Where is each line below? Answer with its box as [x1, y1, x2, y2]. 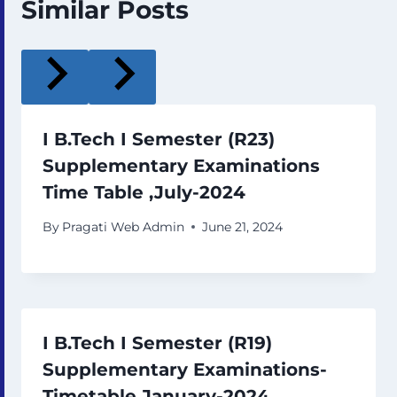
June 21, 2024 [202, 219, 284, 234]
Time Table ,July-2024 [43, 181, 245, 203]
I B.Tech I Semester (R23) [43, 128, 275, 150]
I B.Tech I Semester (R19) [43, 331, 272, 354]
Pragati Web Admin [62, 219, 185, 234]
